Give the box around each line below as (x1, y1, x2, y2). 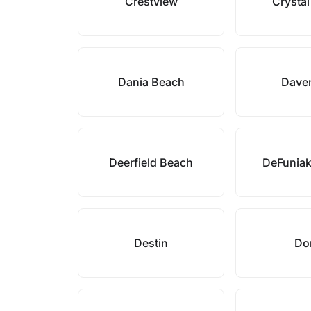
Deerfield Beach (109, 155, 194, 169)
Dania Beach (117, 75, 185, 89)
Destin (134, 236, 169, 250)
